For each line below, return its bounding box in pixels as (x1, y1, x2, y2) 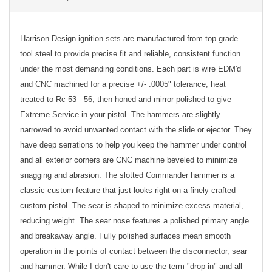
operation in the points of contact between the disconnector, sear (20, 246, 247, 256)
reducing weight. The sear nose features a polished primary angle (20, 216, 249, 226)
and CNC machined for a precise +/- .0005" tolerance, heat (20, 80, 226, 89)
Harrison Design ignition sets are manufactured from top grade (20, 34, 238, 44)
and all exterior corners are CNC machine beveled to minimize (20, 155, 237, 165)
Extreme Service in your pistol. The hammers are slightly (20, 110, 220, 120)
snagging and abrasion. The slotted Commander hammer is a (20, 171, 234, 180)
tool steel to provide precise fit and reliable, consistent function (20, 49, 240, 59)
